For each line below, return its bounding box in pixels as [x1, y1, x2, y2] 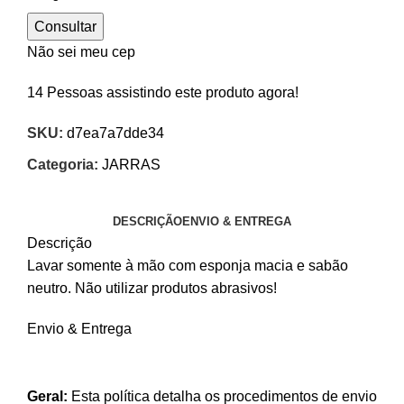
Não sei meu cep [27, 43, 135, 60]
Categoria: [27, 156, 98, 172]
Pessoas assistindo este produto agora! [47, 84, 298, 100]
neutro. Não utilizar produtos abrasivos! [27, 280, 277, 296]
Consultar [34, 18, 96, 34]
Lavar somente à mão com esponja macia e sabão [27, 257, 348, 273]
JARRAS [102, 156, 161, 172]
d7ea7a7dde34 [67, 124, 164, 141]
